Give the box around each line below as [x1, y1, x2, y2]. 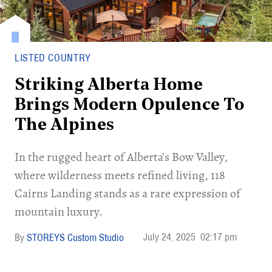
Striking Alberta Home [15, 77, 203, 94]
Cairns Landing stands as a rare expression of [15, 185, 240, 202]
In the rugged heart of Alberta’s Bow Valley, [15, 149, 228, 165]
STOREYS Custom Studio [27, 231, 124, 243]
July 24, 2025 [143, 231, 195, 243]
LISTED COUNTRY [15, 52, 91, 64]
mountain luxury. [15, 203, 103, 220]
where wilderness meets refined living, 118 [15, 167, 225, 183]
